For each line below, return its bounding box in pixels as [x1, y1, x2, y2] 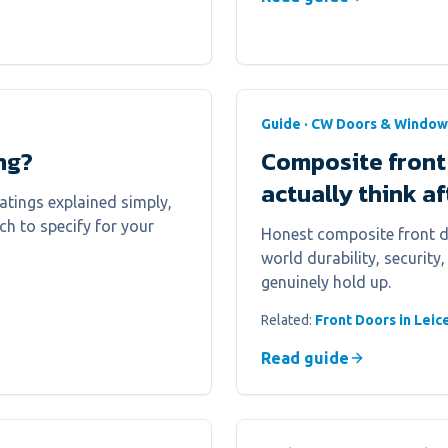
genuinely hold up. [261, 273, 391, 291]
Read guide [261, 349, 349, 367]
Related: [261, 312, 315, 328]
